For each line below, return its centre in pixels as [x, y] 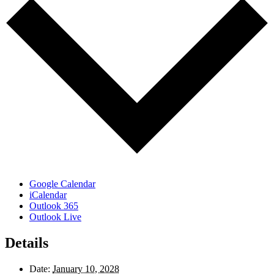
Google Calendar [62, 184]
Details [27, 243]
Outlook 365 [54, 206]
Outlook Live [55, 217]
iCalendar [48, 195]
